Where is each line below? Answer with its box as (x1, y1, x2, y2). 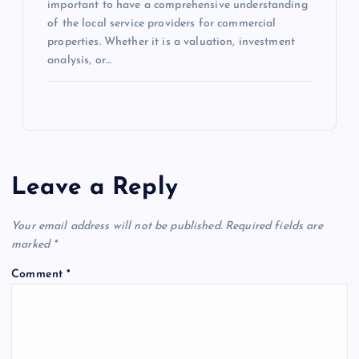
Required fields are (225, 220, 323, 232)
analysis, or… (47, 54, 111, 67)
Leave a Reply (11, 175, 178, 200)
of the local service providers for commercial (47, 18, 276, 30)
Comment (11, 268, 67, 280)
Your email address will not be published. (11, 220, 222, 232)
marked (11, 238, 54, 251)
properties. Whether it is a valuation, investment (47, 36, 296, 49)
